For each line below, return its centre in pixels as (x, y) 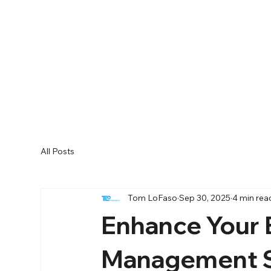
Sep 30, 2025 (205, 198)
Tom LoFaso (153, 198)
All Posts (58, 152)
